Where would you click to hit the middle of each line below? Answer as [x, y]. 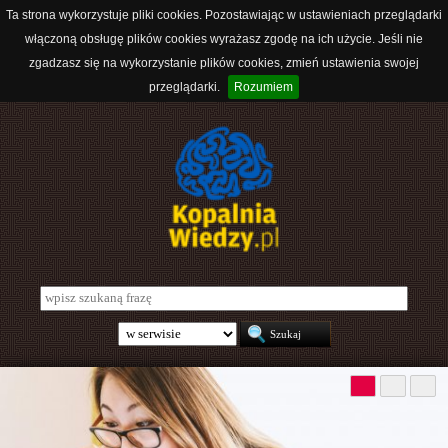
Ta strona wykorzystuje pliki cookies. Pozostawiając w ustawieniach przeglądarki [224, 15]
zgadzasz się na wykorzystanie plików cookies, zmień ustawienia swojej [224, 63]
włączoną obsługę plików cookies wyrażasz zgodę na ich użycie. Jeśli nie [224, 39]
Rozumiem [263, 87]
